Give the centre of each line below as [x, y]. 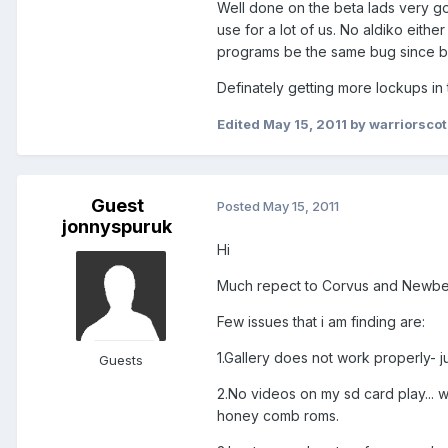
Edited [240, 123]
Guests [121, 359]
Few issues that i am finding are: [321, 321]
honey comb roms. [278, 415]
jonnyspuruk [117, 226]
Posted [240, 206]
